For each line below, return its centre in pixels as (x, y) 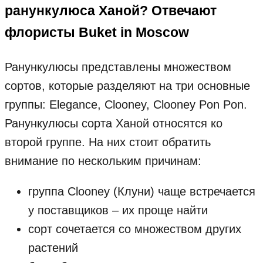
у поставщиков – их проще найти (118, 210)
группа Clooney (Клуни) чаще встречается (142, 191)
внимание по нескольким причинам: (103, 161)
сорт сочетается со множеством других (135, 229)
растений (53, 247)
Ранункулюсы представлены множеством (118, 67)
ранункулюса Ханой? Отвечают (111, 11)
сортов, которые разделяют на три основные (127, 85)
